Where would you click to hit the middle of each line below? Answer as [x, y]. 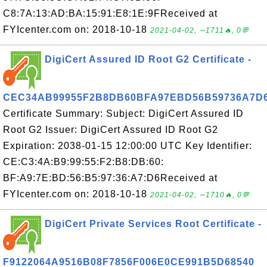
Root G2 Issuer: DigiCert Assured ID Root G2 [111, 130]
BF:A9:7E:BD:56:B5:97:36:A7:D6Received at [110, 178]
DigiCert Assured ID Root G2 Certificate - [148, 59]
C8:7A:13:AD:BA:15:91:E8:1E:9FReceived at [110, 13]
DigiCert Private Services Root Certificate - [153, 224]
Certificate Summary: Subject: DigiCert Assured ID [123, 114]
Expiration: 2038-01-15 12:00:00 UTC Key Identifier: [128, 146]
